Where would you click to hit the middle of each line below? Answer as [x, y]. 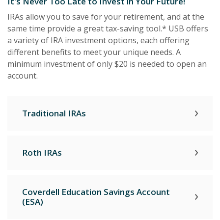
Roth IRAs [42, 152]
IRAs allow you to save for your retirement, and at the [106, 16]
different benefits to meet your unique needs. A [94, 52]
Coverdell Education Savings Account [96, 192]
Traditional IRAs [54, 113]
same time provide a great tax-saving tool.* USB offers [108, 28]
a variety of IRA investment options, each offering [98, 40]
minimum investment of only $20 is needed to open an [107, 64]
